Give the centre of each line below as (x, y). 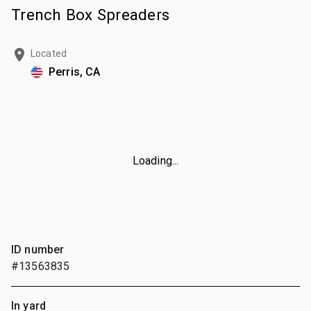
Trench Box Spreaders (90, 14)
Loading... (155, 160)
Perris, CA (75, 72)
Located (49, 53)
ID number (38, 249)
